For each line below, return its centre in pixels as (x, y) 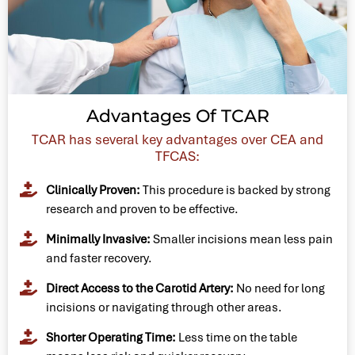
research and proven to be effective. (142, 209)
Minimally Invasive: (98, 239)
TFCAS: (177, 156)
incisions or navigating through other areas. (164, 307)
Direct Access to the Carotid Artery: (139, 288)
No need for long (279, 288)
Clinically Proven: (93, 190)
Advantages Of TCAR (177, 116)
